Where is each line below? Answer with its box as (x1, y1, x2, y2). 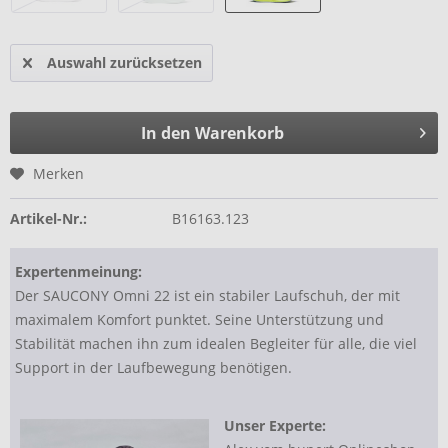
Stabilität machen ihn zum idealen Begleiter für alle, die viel (15, 334, 417, 353)
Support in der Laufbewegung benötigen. (15, 358, 292, 377)
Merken (33, 164, 84, 183)
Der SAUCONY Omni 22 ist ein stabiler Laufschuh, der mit (15, 286, 400, 305)
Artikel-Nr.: (10, 209, 87, 228)
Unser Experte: (224, 416, 326, 435)
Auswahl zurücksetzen (47, 53, 202, 72)
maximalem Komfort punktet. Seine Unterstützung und (15, 310, 384, 329)
